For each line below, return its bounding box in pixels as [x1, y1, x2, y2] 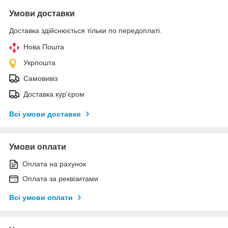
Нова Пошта [23, 42, 64, 51]
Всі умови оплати [9, 193, 73, 202]
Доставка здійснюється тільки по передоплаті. [9, 26, 162, 35]
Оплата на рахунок [22, 159, 86, 168]
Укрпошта [23, 58, 55, 67]
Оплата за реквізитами [22, 174, 98, 183]
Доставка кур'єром [23, 90, 84, 98]
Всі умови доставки [9, 109, 81, 118]
